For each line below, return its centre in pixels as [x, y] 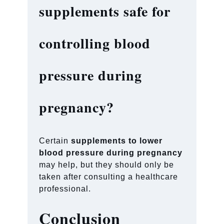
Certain [55, 140]
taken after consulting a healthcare [109, 176]
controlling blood [95, 43]
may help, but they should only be [107, 164]
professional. [65, 188]
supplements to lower [117, 140]
